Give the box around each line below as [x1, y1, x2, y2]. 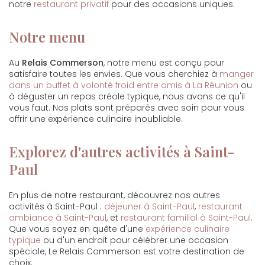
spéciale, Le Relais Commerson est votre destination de [9, 245, 244, 257]
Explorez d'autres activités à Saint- [9, 142, 235, 161]
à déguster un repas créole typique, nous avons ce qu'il [9, 91, 245, 102]
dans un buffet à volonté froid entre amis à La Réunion [9, 79, 238, 91]
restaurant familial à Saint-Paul [121, 212, 251, 224]
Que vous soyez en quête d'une [9, 223, 146, 235]
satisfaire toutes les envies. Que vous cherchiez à [9, 68, 219, 80]
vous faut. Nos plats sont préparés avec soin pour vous [9, 102, 244, 114]
